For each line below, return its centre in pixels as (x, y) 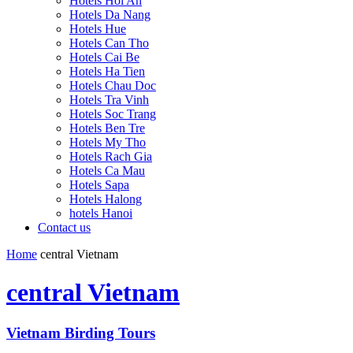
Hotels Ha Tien (107, 71)
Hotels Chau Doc (113, 85)
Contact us (64, 227)
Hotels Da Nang (110, 15)
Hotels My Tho (108, 142)
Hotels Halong (106, 199)
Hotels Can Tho (109, 43)
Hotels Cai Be (104, 57)
